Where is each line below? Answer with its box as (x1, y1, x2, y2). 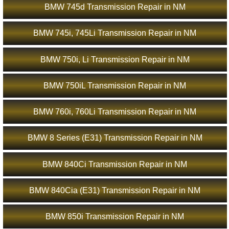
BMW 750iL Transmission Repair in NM (43, 81, 187, 90)
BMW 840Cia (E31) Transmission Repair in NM (29, 186, 201, 195)
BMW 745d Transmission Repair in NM (44, 3, 186, 12)
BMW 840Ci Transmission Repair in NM (42, 159, 188, 169)
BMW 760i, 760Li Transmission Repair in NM (33, 107, 197, 117)
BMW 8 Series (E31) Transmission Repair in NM (27, 133, 202, 143)
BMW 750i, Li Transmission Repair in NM (40, 55, 190, 64)
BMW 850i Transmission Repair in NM (45, 212, 185, 221)
